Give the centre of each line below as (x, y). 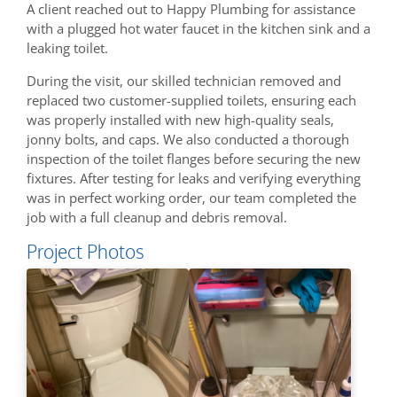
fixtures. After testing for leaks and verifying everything (194, 178)
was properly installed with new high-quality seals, (180, 119)
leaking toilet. (67, 47)
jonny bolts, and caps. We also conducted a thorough (188, 139)
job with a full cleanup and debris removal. (157, 217)
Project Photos (86, 251)
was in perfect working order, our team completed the (191, 197)
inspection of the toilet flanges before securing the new (194, 158)
